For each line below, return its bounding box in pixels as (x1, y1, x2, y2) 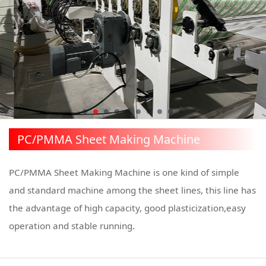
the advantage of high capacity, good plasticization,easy (9, 202, 246, 214)
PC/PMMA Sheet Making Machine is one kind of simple (9, 166, 240, 179)
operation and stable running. (9, 220, 135, 232)
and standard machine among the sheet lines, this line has (9, 184, 256, 197)
